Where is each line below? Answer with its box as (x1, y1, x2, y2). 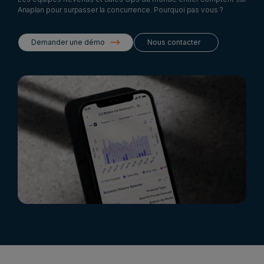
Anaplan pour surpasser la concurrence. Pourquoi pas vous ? (18, 5, 223, 14)
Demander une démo (31, 37, 105, 47)
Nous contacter (147, 37, 200, 47)
